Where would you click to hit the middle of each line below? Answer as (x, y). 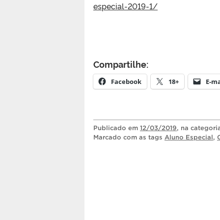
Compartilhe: (121, 64)
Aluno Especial (189, 137)
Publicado (111, 128)
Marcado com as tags (129, 137)
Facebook (126, 81)
